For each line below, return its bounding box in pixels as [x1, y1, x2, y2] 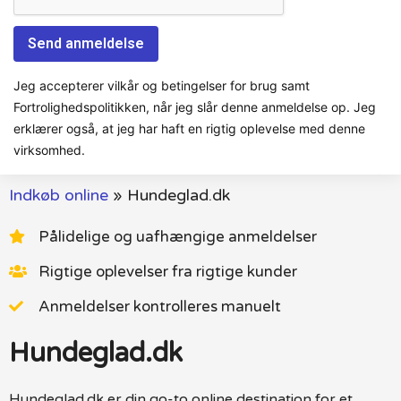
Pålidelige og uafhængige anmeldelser [38, 226, 317, 246]
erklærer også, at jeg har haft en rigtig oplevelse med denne [13, 120, 365, 136]
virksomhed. [13, 141, 85, 158]
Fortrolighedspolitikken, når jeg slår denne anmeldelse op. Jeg [13, 98, 376, 115]
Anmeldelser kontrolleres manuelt [38, 296, 281, 316]
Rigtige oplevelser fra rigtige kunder [38, 261, 297, 281]
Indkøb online [9, 184, 108, 205]
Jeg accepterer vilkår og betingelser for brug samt [13, 77, 310, 93]
